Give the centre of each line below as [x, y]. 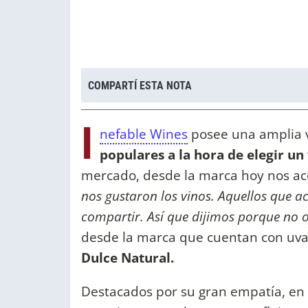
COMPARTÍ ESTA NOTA [140, 85]
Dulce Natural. [128, 258]
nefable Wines [144, 134]
